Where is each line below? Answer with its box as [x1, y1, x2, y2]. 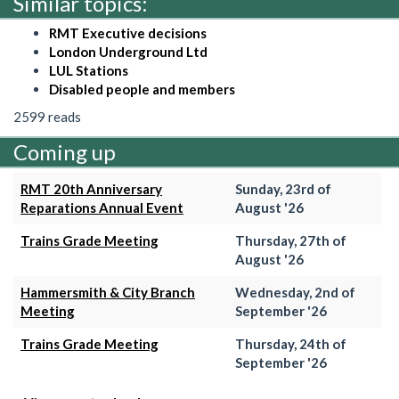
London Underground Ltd [49, 43, 208, 60]
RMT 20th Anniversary [20, 180, 162, 197]
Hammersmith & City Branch [20, 283, 195, 300]
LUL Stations [49, 61, 128, 78]
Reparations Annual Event [20, 199, 183, 216]
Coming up [13, 138, 116, 165]
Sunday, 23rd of [235, 180, 331, 197]
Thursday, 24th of [235, 335, 346, 352]
